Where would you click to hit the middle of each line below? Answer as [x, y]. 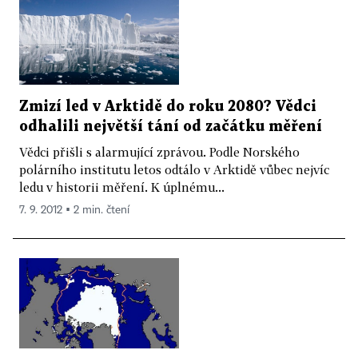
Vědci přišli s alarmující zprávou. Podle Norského [159, 152]
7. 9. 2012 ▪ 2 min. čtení [74, 211]
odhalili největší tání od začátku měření [171, 127]
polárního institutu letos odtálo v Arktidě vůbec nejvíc [174, 170]
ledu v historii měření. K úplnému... [122, 187]
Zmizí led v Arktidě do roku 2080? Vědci [168, 107]
